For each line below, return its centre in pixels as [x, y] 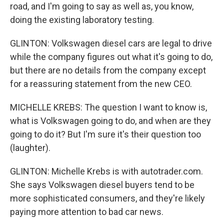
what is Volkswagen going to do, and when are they [110, 121]
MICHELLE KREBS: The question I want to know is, [108, 107]
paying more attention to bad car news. [87, 212]
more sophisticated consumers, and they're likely [107, 198]
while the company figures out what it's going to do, [111, 57]
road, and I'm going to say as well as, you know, [102, 6]
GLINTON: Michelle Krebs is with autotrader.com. [106, 171]
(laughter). [30, 148]
